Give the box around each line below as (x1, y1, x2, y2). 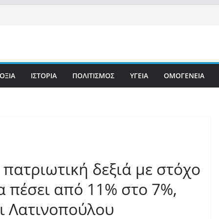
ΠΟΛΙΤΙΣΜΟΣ (72, 71, 114, 80)
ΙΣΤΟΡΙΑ (31, 71, 57, 80)
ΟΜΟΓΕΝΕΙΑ (164, 71, 204, 80)
